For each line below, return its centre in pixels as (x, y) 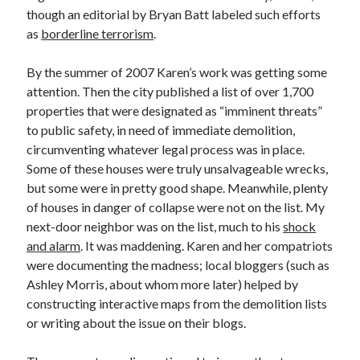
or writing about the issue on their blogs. (137, 323)
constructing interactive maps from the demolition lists (177, 303)
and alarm (54, 245)
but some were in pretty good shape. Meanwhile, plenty (178, 188)
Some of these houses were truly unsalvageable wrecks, (178, 168)
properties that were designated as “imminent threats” (175, 110)
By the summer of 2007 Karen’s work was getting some (177, 72)
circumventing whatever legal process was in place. (166, 149)
